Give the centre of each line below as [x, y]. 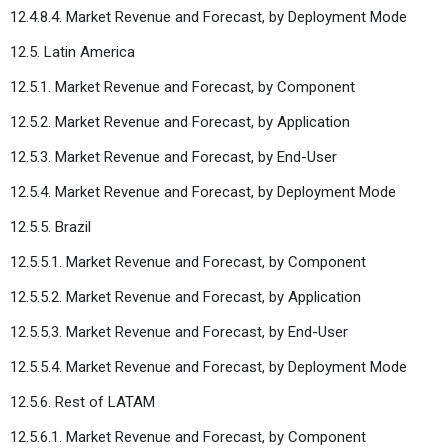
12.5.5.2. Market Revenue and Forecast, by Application [185, 296]
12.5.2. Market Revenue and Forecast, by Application [180, 121]
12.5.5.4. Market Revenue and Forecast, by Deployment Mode [208, 366]
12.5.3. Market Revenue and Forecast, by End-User [173, 156]
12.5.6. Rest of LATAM [82, 401]
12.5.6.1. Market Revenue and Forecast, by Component [188, 436]
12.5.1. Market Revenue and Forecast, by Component [182, 86]
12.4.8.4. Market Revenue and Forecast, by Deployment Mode [208, 16]
